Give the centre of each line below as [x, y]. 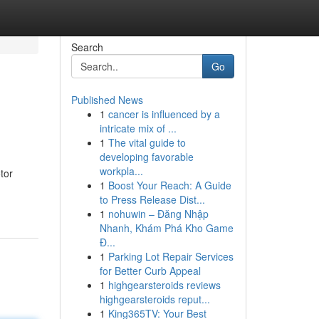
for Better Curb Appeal [150, 271]
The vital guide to [147, 142]
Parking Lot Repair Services [171, 256]
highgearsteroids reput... [155, 299]
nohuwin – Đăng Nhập [158, 214]
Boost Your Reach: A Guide [169, 185]
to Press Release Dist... [152, 199]
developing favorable [146, 157]
